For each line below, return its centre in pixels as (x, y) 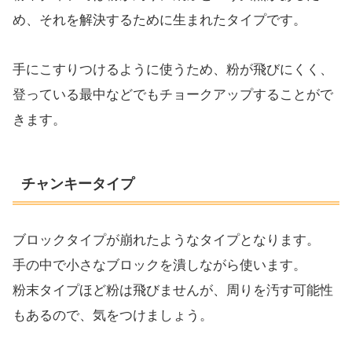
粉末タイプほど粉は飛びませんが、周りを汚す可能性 (173, 290)
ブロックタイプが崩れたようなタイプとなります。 (166, 240)
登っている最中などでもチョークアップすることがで (173, 94)
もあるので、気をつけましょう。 (113, 315)
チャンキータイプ (77, 183)
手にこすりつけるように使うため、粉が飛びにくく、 (173, 69)
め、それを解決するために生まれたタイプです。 (159, 20)
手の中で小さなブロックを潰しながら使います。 (159, 265)
